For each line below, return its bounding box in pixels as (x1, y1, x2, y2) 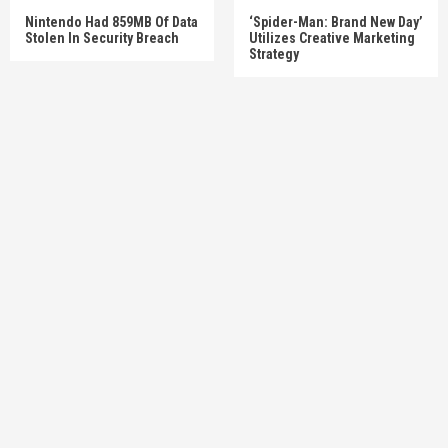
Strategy (249, 45, 299, 62)
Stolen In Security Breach (25, 29, 179, 46)
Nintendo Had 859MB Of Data (25, 13, 198, 30)
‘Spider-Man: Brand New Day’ (249, 13, 423, 30)
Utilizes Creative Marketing (249, 29, 415, 46)
